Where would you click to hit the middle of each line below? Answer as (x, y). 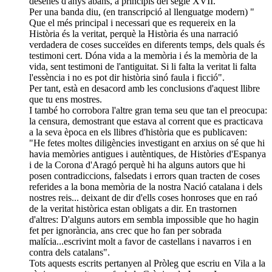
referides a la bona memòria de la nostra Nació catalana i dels (146, 186)
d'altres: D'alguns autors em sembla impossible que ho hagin (144, 219)
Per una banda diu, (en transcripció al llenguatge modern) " (142, 12)
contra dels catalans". (70, 252)
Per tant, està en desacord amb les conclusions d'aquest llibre (144, 88)
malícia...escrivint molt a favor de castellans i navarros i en (140, 241)
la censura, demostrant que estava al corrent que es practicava (146, 121)
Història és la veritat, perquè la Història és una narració (134, 33)
